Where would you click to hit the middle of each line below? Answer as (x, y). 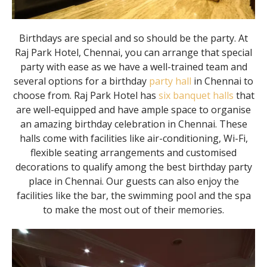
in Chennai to (222, 81)
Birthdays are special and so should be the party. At (133, 38)
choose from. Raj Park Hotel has (86, 95)
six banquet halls (196, 95)
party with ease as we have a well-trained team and (133, 67)
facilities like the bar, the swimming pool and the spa (133, 195)
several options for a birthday (81, 81)
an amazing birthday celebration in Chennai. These (133, 124)
